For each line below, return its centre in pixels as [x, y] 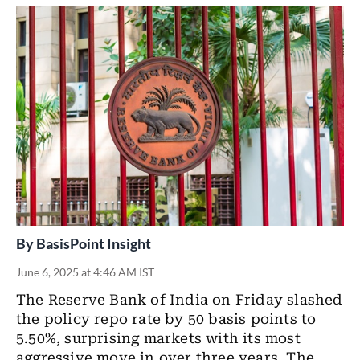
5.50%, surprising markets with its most [158, 339]
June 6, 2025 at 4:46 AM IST [85, 272]
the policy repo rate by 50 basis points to [166, 319]
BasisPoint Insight [94, 244]
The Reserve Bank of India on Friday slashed [180, 300]
